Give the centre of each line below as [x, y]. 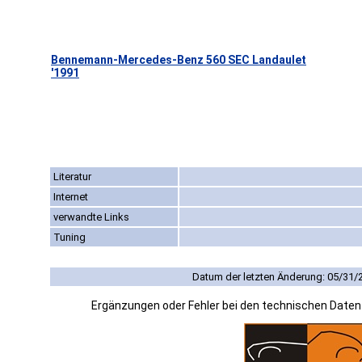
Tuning [69, 238]
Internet [71, 197]
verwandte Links [91, 217]
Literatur [72, 177]
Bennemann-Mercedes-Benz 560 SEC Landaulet [179, 60]
